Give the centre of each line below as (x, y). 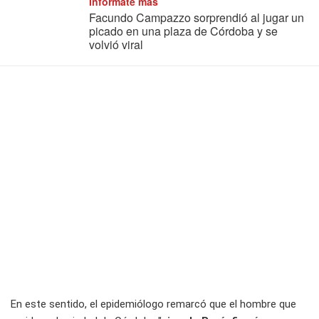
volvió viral (116, 45)
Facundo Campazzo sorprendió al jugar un (197, 18)
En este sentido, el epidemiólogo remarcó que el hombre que (153, 304)
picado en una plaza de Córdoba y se (183, 31)
